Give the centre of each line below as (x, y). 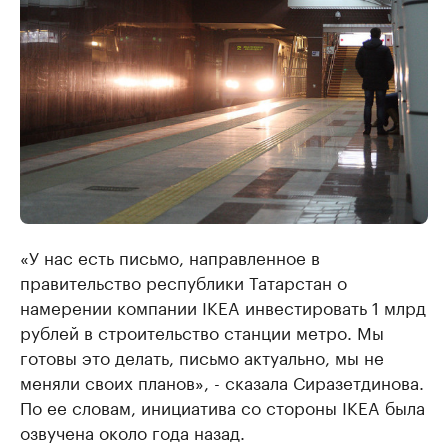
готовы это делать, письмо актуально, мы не (202, 356)
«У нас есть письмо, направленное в (170, 256)
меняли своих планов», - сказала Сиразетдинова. (222, 381)
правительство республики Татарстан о (183, 281)
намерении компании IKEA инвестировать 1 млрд (223, 306)
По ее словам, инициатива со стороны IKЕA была (222, 406)
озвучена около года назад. (132, 431)
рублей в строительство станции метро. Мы (202, 331)
